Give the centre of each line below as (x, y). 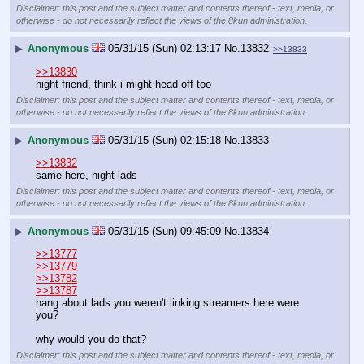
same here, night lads (87, 175)
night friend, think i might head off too (123, 84)
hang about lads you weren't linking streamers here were (167, 303)
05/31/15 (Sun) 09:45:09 (165, 231)
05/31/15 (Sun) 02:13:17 (165, 48)
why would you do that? (91, 340)
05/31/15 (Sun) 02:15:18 (165, 140)
